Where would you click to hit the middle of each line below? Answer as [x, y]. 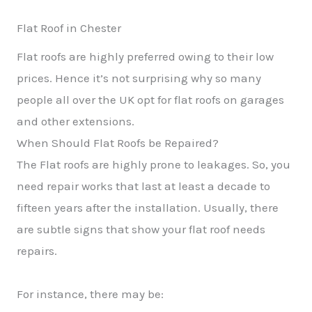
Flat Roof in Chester [69, 28]
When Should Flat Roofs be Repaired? [118, 143]
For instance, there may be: [90, 294]
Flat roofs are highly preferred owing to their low [145, 56]
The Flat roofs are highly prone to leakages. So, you [154, 164]
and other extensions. [76, 121]
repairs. [37, 251]
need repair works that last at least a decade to [143, 186]
